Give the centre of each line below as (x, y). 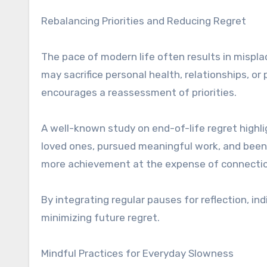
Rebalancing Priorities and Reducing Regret (144, 21)
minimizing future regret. (100, 218)
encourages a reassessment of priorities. (139, 92)
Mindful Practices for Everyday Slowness (137, 253)
